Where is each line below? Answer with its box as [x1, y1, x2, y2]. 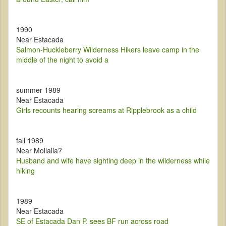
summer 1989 [16, 85, 61, 95]
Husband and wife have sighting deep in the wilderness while [16, 155, 210, 166]
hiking [16, 165, 35, 176]
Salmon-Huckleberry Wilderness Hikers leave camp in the [16, 44, 199, 55]
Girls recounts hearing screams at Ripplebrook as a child [16, 105, 197, 116]
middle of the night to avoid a [16, 54, 108, 65]
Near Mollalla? [16, 145, 62, 156]
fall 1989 [16, 135, 43, 146]
